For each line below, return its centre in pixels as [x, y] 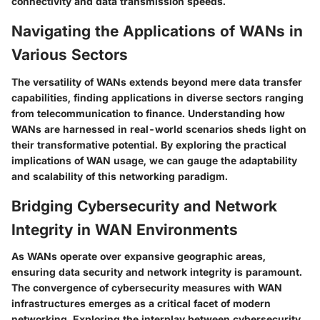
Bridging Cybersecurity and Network [144, 206]
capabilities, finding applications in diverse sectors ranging [157, 97]
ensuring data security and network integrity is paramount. [157, 272]
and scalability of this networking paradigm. [120, 176]
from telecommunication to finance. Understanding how [148, 113]
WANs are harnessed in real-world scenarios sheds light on [159, 129]
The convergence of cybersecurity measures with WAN [147, 287]
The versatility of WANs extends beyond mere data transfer [157, 81]
